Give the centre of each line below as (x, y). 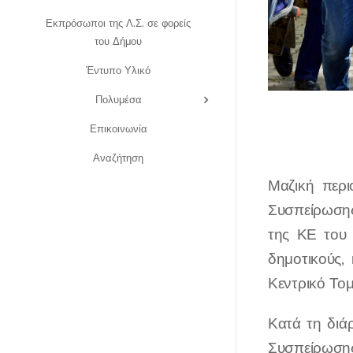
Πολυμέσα (118, 99)
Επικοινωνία (118, 128)
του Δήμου (118, 41)
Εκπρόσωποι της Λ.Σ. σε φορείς (118, 23)
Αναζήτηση (118, 158)
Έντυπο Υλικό (118, 70)
